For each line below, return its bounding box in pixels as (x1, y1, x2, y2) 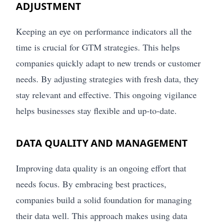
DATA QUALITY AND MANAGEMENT (16, 136, 188, 150)
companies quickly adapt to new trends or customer (16, 57, 201, 69)
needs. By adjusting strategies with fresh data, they (16, 73, 199, 85)
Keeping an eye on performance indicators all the (16, 25, 192, 38)
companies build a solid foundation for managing (16, 194, 192, 206)
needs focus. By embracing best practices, (16, 178, 166, 190)
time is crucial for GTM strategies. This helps (16, 41, 180, 54)
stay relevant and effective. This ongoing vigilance (16, 89, 197, 101)
